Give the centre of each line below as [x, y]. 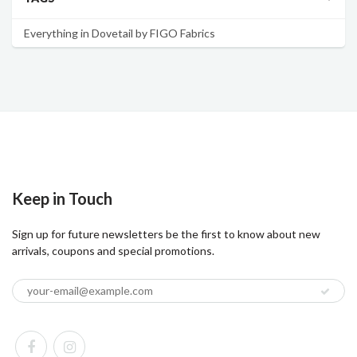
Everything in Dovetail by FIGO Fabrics [120, 33]
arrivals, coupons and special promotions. [113, 250]
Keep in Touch [62, 198]
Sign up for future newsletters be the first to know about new [166, 233]
